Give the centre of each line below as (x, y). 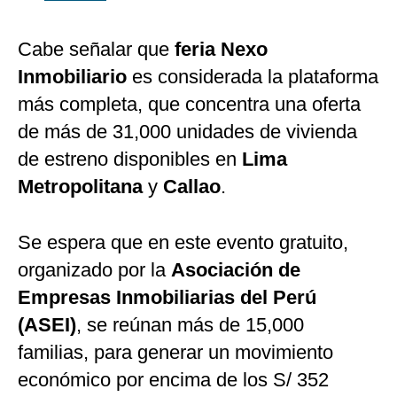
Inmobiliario (75, 77)
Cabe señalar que (96, 50)
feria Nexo (221, 50)
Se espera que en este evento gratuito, (183, 243)
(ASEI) (47, 325)
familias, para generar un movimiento (175, 353)
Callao (192, 187)
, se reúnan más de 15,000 (190, 325)
